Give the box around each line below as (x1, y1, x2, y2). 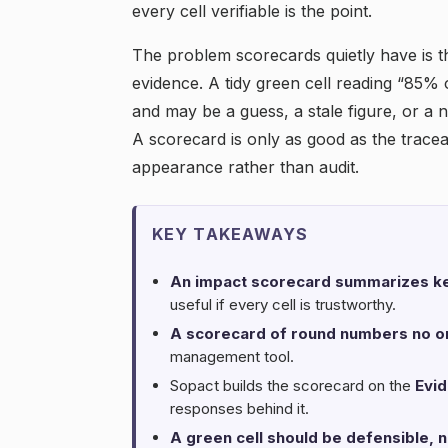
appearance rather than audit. (132, 157, 359, 177)
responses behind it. (170, 399, 309, 418)
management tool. (170, 347, 294, 366)
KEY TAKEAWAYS (152, 224, 309, 244)
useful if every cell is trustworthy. (170, 295, 396, 314)
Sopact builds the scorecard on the (170, 376, 415, 395)
